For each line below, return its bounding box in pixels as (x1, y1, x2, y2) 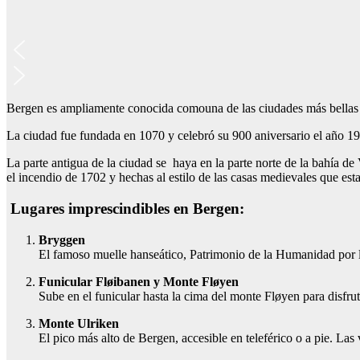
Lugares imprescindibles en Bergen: (6, 200, 244, 218)
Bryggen (39, 232, 85, 247)
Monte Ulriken (39, 316, 119, 330)
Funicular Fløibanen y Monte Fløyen (39, 274, 239, 288)
